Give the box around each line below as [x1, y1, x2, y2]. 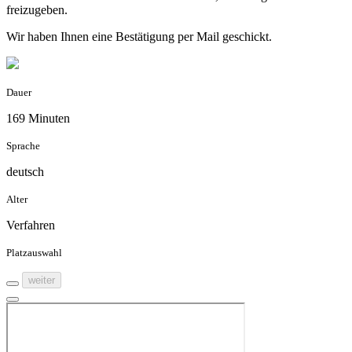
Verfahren [6, 218, 55, 233]
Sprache [6, 140, 40, 152]
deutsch [6, 165, 44, 179]
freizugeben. [6, 3, 68, 17]
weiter [28, 274, 55, 287]
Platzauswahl [6, 247, 62, 259]
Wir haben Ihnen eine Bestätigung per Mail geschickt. [6, 30, 272, 44]
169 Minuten [6, 112, 70, 126]
